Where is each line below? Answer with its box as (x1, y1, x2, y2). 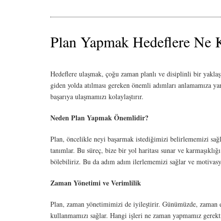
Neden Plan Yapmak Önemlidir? (50, 112, 148, 123)
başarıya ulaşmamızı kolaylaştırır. (50, 92, 144, 101)
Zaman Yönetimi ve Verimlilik (50, 178, 141, 188)
